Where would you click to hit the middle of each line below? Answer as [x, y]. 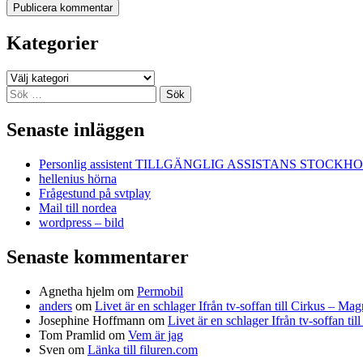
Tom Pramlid [72, 335]
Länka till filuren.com [143, 349]
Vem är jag [156, 335]
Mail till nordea [78, 207]
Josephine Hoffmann [92, 320]
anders [56, 305]
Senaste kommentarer [98, 256]
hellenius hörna [78, 178]
